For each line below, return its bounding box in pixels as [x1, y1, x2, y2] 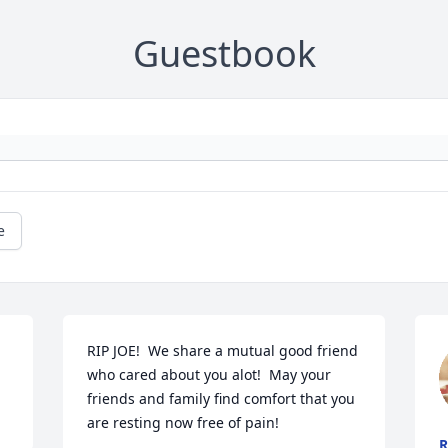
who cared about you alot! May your [87, 365, 332, 385]
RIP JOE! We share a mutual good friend [87, 341, 359, 361]
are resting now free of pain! [87, 413, 280, 433]
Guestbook [132, 29, 316, 79]
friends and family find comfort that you [87, 389, 356, 409]
